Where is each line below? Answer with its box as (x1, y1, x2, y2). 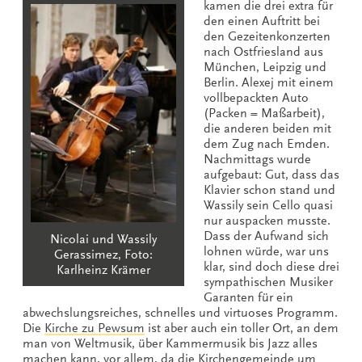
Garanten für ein (204, 289, 293, 305)
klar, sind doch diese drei (204, 259, 339, 274)
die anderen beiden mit (204, 120, 331, 136)
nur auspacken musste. (204, 213, 330, 228)
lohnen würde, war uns (204, 243, 329, 259)
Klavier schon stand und (204, 182, 335, 197)
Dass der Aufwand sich (204, 228, 329, 243)
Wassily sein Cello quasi (204, 197, 333, 213)
